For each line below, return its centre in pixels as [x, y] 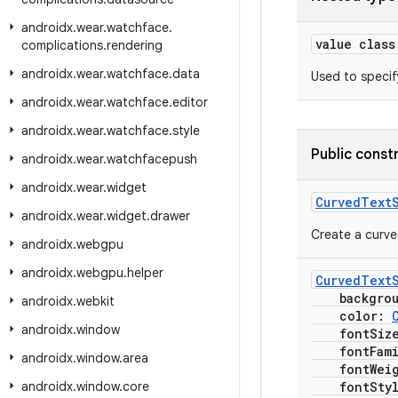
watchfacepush [152, 159]
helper [145, 273]
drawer [170, 216]
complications [62, 45]
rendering [135, 45]
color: [351, 316]
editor [190, 102]
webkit [96, 301]
